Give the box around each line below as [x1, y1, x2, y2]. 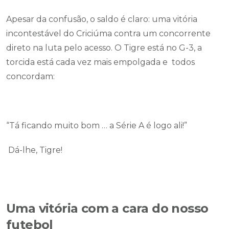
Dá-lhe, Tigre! [6, 145, 64, 155]
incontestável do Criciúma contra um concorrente [6, 29, 211, 38]
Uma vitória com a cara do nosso [6, 201, 209, 216]
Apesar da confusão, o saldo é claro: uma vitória [6, 14, 197, 24]
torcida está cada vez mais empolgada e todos [6, 57, 195, 67]
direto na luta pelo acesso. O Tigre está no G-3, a [6, 43, 202, 53]
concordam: [6, 72, 57, 81]
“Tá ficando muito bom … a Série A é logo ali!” [6, 121, 187, 130]
